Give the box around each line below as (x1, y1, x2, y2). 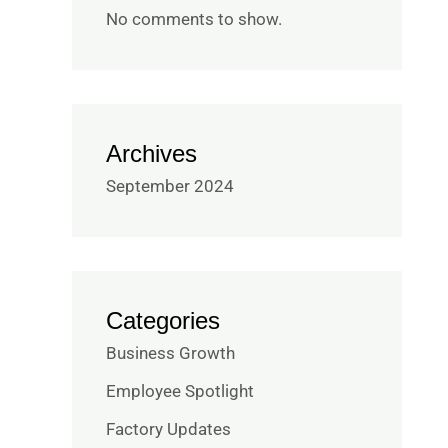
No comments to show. (106, 8, 282, 29)
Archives (106, 139, 197, 167)
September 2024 (106, 175, 234, 196)
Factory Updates (106, 419, 231, 440)
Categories (106, 306, 220, 334)
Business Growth (106, 342, 235, 363)
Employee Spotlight (106, 381, 254, 402)
